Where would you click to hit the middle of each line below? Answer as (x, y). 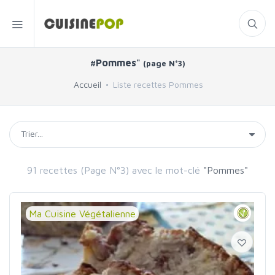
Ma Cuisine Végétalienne (82, 214)
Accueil (87, 84)
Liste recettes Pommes (158, 84)
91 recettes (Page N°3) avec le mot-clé (114, 170)
